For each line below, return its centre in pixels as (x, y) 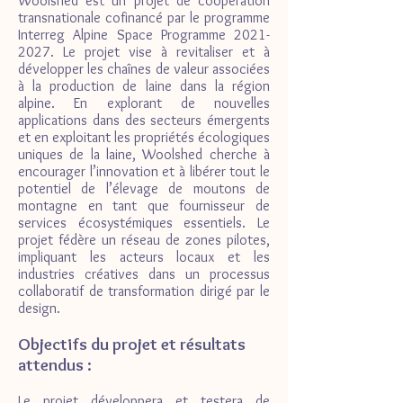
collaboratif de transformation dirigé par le (144, 291)
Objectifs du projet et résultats (132, 345)
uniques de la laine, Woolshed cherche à (144, 155)
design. (39, 309)
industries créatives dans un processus (144, 274)
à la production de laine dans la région (144, 86)
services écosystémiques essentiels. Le (144, 223)
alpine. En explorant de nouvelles (144, 103)
